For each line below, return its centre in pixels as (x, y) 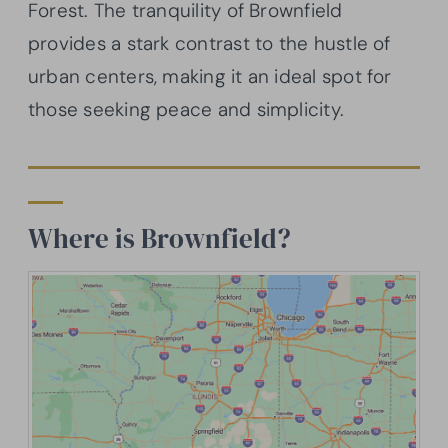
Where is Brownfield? (159, 239)
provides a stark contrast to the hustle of (209, 44)
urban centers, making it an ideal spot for (210, 77)
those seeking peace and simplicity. (186, 110)
